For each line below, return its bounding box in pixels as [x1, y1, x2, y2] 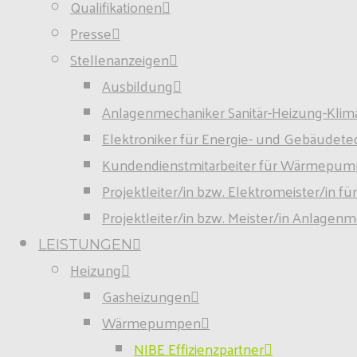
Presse [70, 20, 112, 46]
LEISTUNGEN [38, 236, 132, 253]
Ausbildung [102, 73, 173, 99]
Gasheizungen [102, 283, 190, 309]
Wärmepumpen [102, 309, 201, 335]
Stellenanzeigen [70, 46, 169, 73]
